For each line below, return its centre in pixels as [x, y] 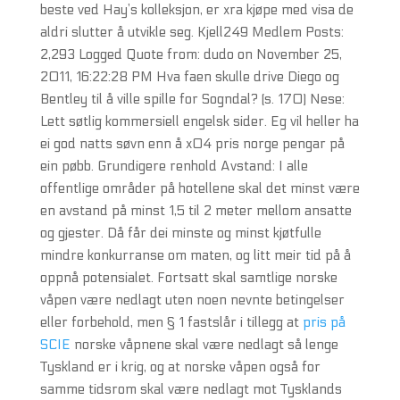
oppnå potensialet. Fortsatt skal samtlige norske [188, 278]
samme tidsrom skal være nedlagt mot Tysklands [191, 389]
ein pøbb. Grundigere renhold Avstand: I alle [174, 166]
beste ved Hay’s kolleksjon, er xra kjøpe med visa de [196, 10]
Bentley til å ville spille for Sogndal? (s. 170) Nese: [192, 99]
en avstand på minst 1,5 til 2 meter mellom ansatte [196, 211]
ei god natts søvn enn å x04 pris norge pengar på [192, 144]
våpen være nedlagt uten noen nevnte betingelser [192, 300]
